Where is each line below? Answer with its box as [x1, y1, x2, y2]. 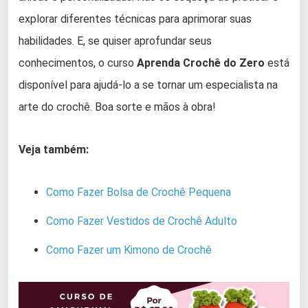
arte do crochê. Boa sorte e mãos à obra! [19, 100, 216, 113]
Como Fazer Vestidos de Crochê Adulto [46, 214, 237, 228]
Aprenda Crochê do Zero [137, 56, 265, 69]
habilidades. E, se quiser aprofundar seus [19, 34, 212, 47]
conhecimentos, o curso [19, 56, 137, 69]
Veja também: [19, 142, 89, 156]
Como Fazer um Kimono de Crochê [46, 243, 212, 256]
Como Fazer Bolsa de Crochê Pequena [46, 185, 231, 199]
